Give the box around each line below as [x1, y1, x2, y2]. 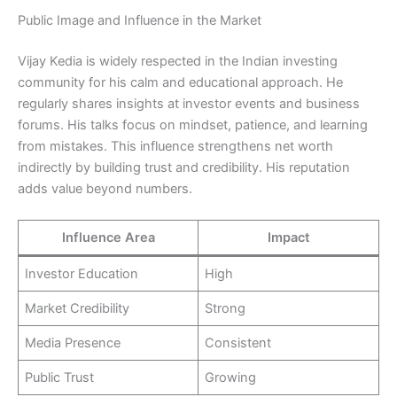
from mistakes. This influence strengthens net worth [18, 138, 333, 155]
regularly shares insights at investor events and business [18, 96, 360, 113]
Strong [205, 300, 246, 317]
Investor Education [25, 266, 139, 283]
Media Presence [25, 335, 121, 352]
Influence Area [61, 230, 155, 246]
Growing [205, 370, 257, 386]
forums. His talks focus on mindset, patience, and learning [18, 117, 368, 134]
